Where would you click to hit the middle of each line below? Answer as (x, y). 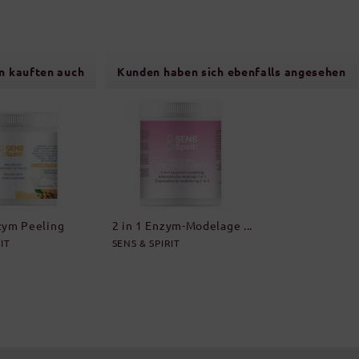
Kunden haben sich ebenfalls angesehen (231, 71)
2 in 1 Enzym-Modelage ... (182, 225)
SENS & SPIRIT (146, 243)
